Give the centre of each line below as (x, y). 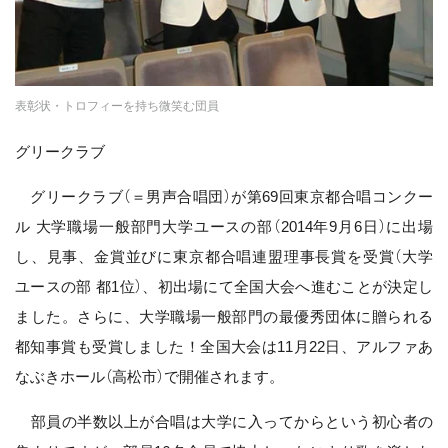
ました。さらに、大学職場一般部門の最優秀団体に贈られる (224, 316)
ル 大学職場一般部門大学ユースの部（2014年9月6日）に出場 (224, 226)
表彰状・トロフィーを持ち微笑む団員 (117, 105)
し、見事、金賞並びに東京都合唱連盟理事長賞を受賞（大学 (224, 256)
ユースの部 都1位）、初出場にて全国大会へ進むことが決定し (224, 286)
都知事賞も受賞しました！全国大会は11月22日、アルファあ (224, 346)
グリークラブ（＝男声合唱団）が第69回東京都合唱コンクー (224, 196)
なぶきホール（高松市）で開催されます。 (149, 376)
